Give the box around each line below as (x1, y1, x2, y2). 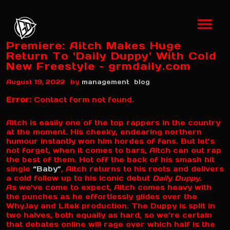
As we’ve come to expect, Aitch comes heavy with (6, 183, 212, 193)
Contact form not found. (31, 95, 134, 104)
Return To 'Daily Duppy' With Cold (6, 49, 217, 63)
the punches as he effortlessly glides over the (6, 192, 197, 202)
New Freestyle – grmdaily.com (6, 60, 191, 73)
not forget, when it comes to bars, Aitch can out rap (6, 146, 221, 156)
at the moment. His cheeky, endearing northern (6, 127, 202, 137)
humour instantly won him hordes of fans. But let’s (6, 137, 215, 146)
